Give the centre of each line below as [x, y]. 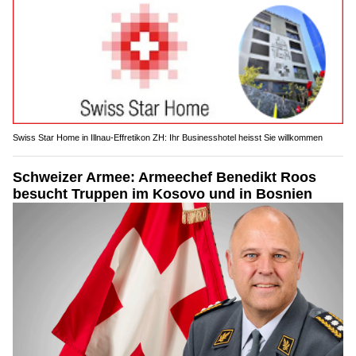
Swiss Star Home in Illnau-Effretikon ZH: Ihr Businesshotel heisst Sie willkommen [168, 138]
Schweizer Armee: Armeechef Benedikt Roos [164, 178]
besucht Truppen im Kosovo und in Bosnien [163, 194]
